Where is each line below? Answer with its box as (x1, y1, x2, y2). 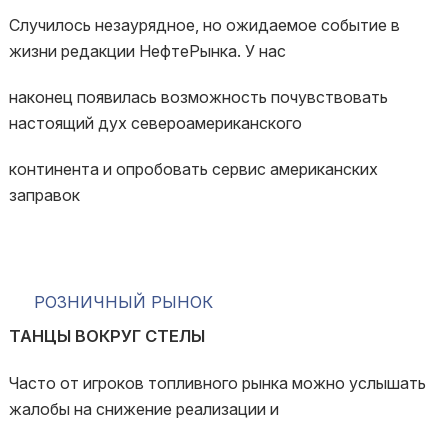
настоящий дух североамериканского (8, 113, 302, 133)
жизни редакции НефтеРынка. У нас (8, 41, 286, 61)
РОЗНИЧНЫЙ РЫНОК (33, 292, 213, 312)
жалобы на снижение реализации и (8, 399, 279, 419)
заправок (8, 185, 80, 205)
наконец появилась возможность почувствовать (8, 87, 388, 107)
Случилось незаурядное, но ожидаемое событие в (8, 15, 400, 35)
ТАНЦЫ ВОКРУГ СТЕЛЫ (8, 326, 205, 346)
